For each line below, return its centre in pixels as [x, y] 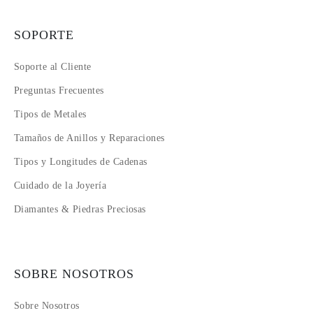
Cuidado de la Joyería [60, 186]
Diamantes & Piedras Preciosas [80, 210]
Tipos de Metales [50, 115]
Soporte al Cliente [53, 67]
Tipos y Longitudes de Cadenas [81, 162]
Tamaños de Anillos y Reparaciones [89, 138]
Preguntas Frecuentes [59, 91]
